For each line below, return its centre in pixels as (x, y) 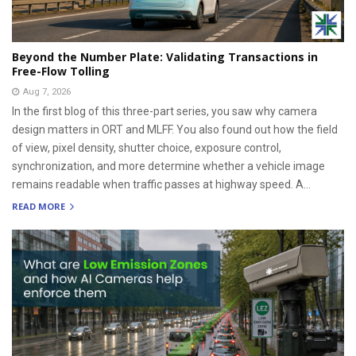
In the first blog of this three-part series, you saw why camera (164, 111)
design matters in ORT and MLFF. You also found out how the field (175, 129)
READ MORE (40, 207)
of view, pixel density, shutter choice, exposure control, (147, 147)
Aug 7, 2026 (47, 91)
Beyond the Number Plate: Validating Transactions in (165, 56)
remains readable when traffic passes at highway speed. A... (161, 184)
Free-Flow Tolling (61, 71)
